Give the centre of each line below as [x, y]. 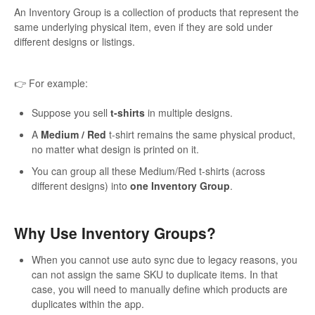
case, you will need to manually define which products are [160, 289]
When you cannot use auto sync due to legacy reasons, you [165, 259]
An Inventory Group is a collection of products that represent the [156, 12]
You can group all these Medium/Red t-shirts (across [148, 171]
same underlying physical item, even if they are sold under [143, 27]
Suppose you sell [71, 113]
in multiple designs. [189, 113]
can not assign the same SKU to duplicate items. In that [155, 274]
